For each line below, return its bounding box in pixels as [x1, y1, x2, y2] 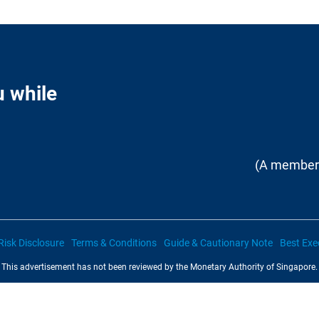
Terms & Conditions [70, 237, 157, 249]
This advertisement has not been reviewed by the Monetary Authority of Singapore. [1, 262, 318, 272]
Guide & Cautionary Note [163, 237, 273, 249]
